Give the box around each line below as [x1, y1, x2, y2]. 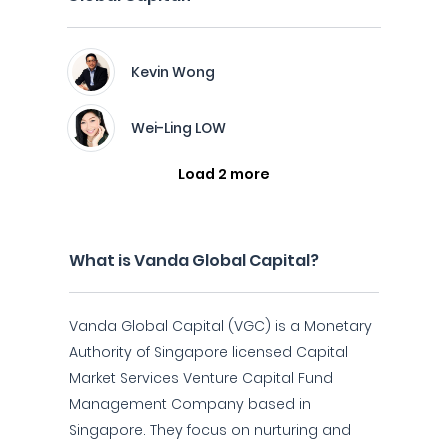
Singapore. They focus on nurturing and [69, 420, 351, 440]
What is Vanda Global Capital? [69, 249, 319, 272]
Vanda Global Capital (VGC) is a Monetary [69, 316, 372, 336]
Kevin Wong [131, 62, 215, 82]
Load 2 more [178, 164, 270, 184]
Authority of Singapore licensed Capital [69, 342, 348, 362]
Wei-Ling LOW [131, 118, 226, 138]
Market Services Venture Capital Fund [69, 368, 333, 388]
